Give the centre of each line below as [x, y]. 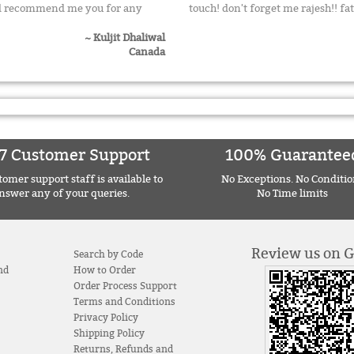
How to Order [104, 270]
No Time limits [293, 193]
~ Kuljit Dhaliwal [125, 38]
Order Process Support [125, 286]
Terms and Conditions [124, 301]
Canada [147, 52]
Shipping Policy [109, 333]
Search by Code [108, 254]
